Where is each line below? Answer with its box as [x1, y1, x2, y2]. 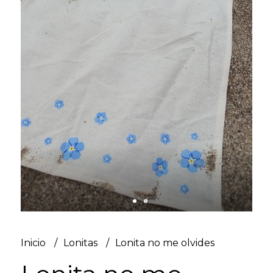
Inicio [20, 236, 48, 249]
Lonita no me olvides [115, 236, 214, 249]
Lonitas [63, 236, 100, 249]
